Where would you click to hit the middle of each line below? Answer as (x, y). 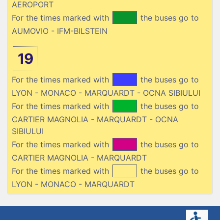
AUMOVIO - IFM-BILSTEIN (60, 31)
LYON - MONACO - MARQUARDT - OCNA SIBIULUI (106, 93)
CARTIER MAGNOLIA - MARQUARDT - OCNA (95, 119)
